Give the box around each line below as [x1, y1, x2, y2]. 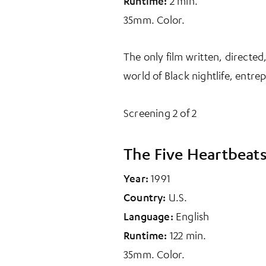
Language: [123, 210, 176, 223]
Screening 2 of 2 [123, 106, 197, 119]
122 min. [169, 229, 207, 242]
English [176, 210, 210, 223]
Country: [123, 191, 169, 204]
